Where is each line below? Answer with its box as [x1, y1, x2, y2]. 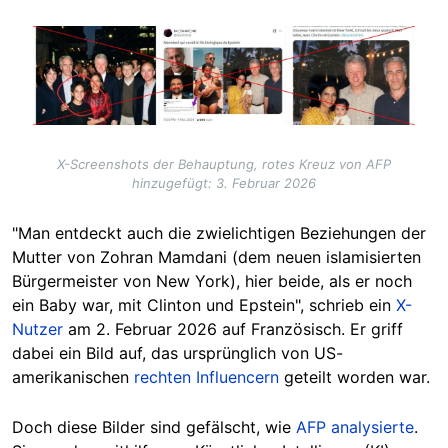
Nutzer [12, 319, 63, 340]
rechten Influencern [134, 367, 279, 388]
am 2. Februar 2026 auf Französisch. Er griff [63, 319, 403, 340]
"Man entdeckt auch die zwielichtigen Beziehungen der [12, 223, 426, 244]
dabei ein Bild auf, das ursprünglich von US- [12, 343, 343, 364]
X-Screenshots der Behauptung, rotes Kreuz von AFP [57, 156, 391, 173]
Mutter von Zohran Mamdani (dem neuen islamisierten [12, 247, 421, 268]
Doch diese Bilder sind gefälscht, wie [12, 417, 296, 438]
